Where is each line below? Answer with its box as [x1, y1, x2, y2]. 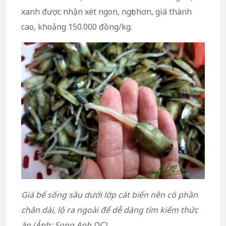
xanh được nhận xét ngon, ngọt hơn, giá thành [21, 6, 192, 17]
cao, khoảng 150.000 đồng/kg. [21, 21, 132, 32]
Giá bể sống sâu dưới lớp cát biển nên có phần [21, 189, 198, 200]
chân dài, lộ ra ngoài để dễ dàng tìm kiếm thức [21, 204, 198, 215]
